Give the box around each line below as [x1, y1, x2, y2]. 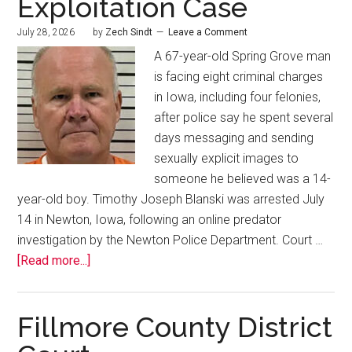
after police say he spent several [154, 110, 334, 126]
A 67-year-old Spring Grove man [154, 49, 332, 64]
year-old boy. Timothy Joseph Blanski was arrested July [17, 192, 325, 207]
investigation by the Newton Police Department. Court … [17, 233, 324, 248]
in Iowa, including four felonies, [154, 90, 321, 105]
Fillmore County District [17, 310, 333, 344]
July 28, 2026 [17, 27, 75, 38]
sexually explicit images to [154, 151, 299, 167]
